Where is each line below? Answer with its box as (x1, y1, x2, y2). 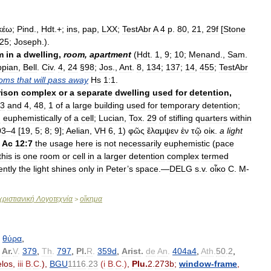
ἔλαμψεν (147, 126, 178, 135)
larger (104, 151, 126, 161)
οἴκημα (80, 195, 102, 203)
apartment (90, 50, 131, 59)
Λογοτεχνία (36, 195, 73, 203)
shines (51, 164, 76, 174)
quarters (195, 113, 227, 123)
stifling (169, 113, 193, 123)
